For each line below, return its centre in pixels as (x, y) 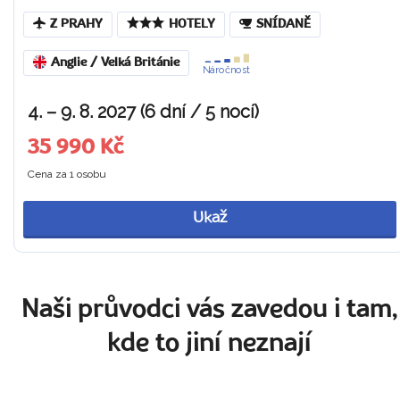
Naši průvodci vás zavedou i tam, (210, 310)
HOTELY (192, 24)
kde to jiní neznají (210, 344)
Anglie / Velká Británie (115, 63)
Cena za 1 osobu (67, 174)
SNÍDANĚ (283, 24)
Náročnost (226, 70)
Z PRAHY (76, 24)
